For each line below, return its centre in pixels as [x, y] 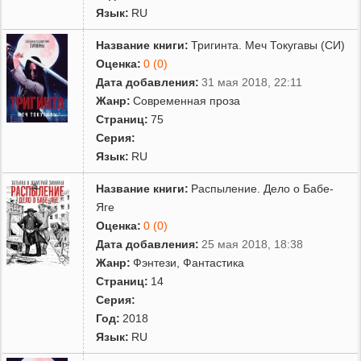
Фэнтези [155, 262]
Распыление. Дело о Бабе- [263, 188]
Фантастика [214, 262]
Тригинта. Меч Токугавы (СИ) [268, 45]
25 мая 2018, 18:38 [253, 244]
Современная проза [187, 100]
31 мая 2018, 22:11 [252, 82]
